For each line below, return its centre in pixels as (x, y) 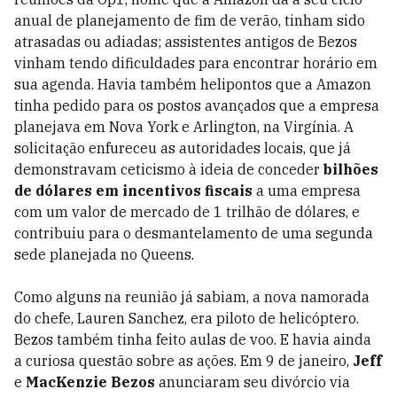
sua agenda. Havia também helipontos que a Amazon (193, 84)
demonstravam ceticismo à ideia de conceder (169, 169)
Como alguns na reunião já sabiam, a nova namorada (192, 297)
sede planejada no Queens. (104, 254)
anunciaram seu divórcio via (253, 382)
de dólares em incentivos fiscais (133, 191)
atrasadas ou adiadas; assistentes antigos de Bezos (186, 42)
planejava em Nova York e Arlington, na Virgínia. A (184, 127)
